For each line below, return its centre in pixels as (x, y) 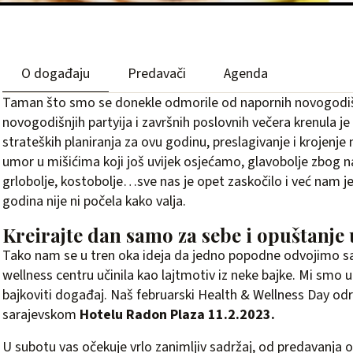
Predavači (157, 74)
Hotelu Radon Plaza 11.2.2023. (179, 315)
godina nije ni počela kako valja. (94, 201)
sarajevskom (41, 315)
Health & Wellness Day (264, 295)
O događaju (56, 74)
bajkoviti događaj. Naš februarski (100, 295)
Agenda (246, 74)
